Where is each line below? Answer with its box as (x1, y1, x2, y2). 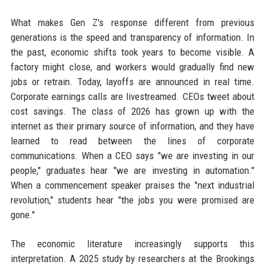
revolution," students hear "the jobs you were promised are (10, 194, 255, 206)
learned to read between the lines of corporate (10, 135, 255, 147)
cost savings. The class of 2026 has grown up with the (10, 105, 255, 117)
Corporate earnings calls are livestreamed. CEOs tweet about (10, 91, 255, 102)
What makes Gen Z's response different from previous (10, 17, 255, 28)
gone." (10, 209, 35, 221)
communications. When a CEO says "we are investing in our (10, 150, 255, 161)
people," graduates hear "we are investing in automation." (10, 164, 255, 176)
